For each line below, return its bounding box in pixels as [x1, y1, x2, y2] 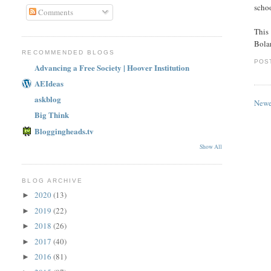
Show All [200, 142, 223, 151]
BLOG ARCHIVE [22, 177, 83, 184]
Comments [36, 6, 73, 18]
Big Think [34, 109, 70, 121]
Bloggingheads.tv [34, 125, 94, 137]
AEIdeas [34, 77, 64, 89]
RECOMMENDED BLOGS [22, 49, 115, 56]
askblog [34, 93, 62, 105]
